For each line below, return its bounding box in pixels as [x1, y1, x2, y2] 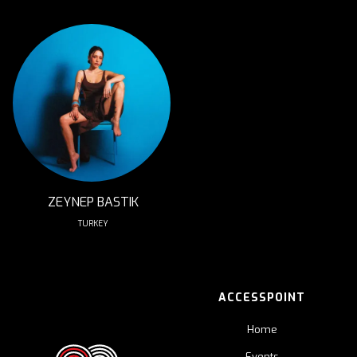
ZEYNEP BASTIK [48, 194, 139, 210]
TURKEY [78, 218, 108, 229]
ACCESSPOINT [218, 290, 305, 305]
